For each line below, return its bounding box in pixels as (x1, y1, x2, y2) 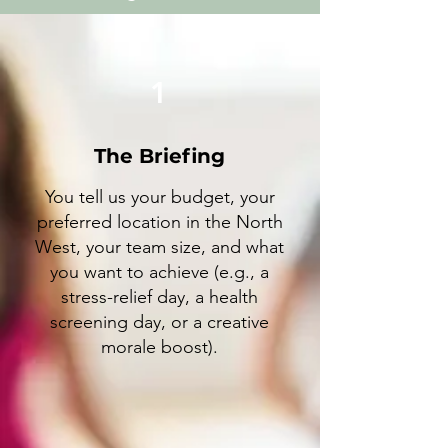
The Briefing (94, 144, 225, 168)
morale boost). (101, 336, 218, 358)
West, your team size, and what (35, 236, 284, 258)
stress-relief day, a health (61, 286, 258, 308)
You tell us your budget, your (44, 186, 275, 208)
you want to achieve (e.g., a (50, 261, 269, 283)
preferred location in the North (36, 211, 283, 233)
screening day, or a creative (50, 311, 269, 333)
